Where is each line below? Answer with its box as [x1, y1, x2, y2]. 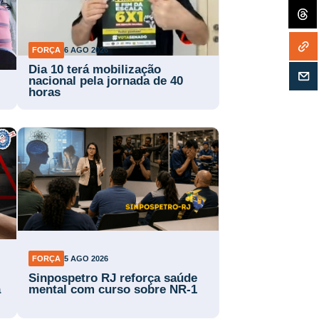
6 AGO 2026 [64, 46, 109, 55]
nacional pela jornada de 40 [28, 73, 183, 88]
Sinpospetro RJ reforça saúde [28, 271, 197, 285]
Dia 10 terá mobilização [28, 62, 161, 76]
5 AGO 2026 [64, 254, 109, 263]
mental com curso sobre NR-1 [28, 282, 197, 296]
